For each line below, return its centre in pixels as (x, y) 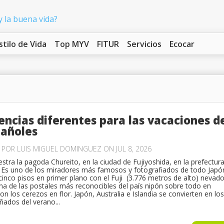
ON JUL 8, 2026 (126, 149)
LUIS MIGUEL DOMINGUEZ (59, 149)
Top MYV (72, 44)
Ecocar (182, 44)
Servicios (144, 44)
